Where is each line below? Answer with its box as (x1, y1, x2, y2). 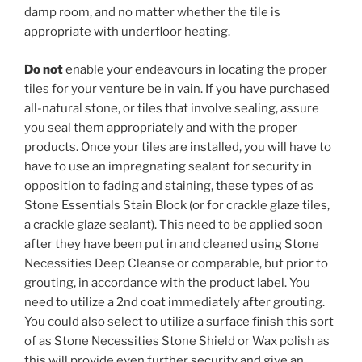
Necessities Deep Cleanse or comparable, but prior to (24, 255, 328, 271)
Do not (24, 61, 63, 77)
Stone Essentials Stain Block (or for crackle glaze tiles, (24, 197, 330, 213)
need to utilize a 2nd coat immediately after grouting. (24, 294, 325, 309)
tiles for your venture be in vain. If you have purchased (24, 81, 330, 96)
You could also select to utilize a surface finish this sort (24, 314, 334, 329)
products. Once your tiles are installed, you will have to (24, 139, 331, 154)
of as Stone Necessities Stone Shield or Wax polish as (24, 333, 330, 348)
